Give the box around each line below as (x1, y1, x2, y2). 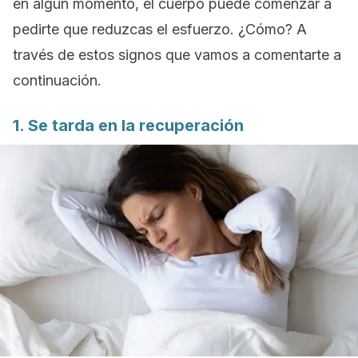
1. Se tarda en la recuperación (13, 116, 244, 135)
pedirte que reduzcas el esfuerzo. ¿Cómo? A (13, 21, 307, 38)
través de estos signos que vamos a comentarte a (13, 46, 341, 63)
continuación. (13, 72, 101, 89)
